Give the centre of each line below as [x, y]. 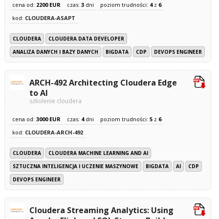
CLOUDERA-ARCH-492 [54, 132]
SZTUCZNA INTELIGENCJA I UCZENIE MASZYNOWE [75, 166]
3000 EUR [48, 119]
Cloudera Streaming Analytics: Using [101, 210]
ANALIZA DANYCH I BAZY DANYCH [55, 52]
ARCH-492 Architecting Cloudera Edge [103, 83]
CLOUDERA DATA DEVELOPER [86, 39]
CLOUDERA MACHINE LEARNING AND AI [98, 153]
